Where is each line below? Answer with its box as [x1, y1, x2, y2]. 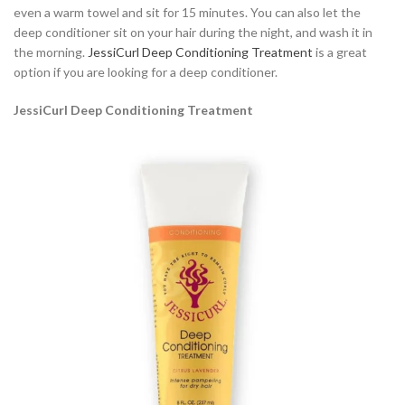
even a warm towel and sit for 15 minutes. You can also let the [14, 4, 361, 20]
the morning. [14, 43, 88, 60]
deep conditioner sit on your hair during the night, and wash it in [14, 24, 372, 40]
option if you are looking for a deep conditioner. [14, 63, 278, 80]
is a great [313, 43, 367, 60]
